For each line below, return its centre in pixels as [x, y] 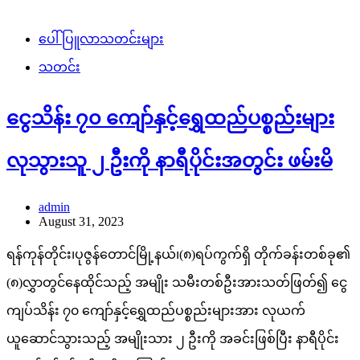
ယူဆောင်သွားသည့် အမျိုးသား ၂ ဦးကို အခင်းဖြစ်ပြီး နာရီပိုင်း [173, 339]
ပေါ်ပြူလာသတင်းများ [101, 39]
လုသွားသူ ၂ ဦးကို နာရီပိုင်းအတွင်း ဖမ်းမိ [170, 161]
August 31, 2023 [81, 222]
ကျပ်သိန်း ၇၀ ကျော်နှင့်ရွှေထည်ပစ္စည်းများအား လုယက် [156, 311]
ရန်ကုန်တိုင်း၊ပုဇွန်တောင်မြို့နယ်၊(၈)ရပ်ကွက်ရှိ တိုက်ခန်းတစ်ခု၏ [178, 255]
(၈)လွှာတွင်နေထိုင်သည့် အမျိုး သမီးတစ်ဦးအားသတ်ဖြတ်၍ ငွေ [177, 283]
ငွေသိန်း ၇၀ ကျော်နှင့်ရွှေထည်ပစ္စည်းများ [170, 119]
